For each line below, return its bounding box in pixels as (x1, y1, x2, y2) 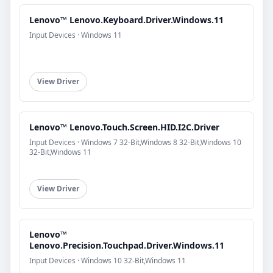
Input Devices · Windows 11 (29, 29, 122, 40)
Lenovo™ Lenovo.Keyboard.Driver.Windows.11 (29, 13, 224, 26)
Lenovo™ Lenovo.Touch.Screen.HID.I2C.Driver (29, 121, 219, 133)
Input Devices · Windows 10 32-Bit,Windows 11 (29, 255, 186, 266)
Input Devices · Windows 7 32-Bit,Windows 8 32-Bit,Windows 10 (29, 136, 241, 147)
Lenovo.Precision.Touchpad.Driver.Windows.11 (29, 239, 224, 251)
